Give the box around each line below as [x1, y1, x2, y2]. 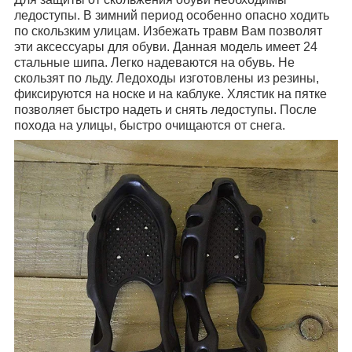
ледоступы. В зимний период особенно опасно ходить [14, 8, 329, 22]
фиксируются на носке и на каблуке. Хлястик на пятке [14, 86, 327, 101]
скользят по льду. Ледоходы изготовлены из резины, [14, 71, 319, 85]
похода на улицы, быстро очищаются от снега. [14, 118, 285, 132]
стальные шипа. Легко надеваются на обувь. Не [14, 55, 295, 69]
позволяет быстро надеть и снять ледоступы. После [14, 102, 317, 116]
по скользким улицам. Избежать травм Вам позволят [14, 24, 322, 38]
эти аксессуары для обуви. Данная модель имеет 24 [14, 39, 317, 53]
